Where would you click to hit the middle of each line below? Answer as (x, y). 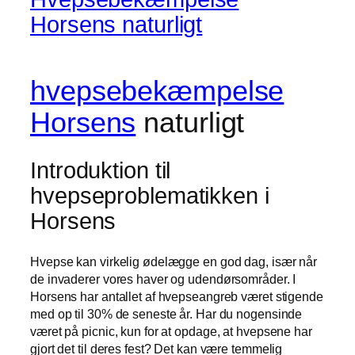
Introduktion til (101, 171)
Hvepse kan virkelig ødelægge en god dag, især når (174, 262)
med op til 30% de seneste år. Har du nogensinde (166, 314)
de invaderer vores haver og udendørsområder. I (163, 279)
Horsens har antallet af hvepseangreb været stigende (177, 297)
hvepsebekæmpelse (157, 91)
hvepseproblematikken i (150, 196)
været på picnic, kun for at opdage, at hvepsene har (171, 332)
